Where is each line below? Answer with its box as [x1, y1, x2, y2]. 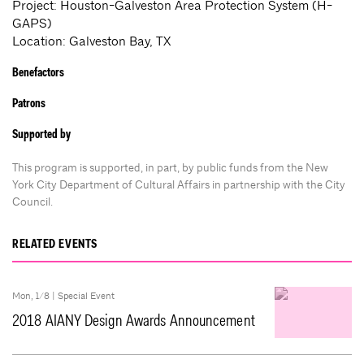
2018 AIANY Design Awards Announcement [12, 314, 255, 331]
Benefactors [12, 67, 64, 80]
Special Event [58, 289, 115, 303]
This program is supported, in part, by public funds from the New [12, 160, 328, 175]
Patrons [12, 98, 45, 111]
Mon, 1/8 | [12, 289, 58, 303]
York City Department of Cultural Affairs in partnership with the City [12, 177, 345, 193]
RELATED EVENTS [12, 239, 97, 252]
